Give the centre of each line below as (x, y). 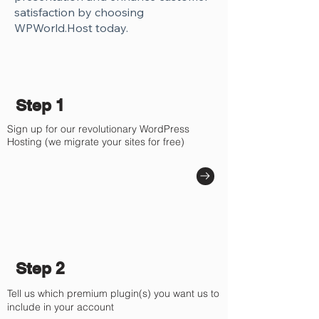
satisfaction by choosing (79, 12)
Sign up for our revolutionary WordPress (98, 129)
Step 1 (40, 105)
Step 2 (40, 268)
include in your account (61, 307)
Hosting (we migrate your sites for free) (96, 142)
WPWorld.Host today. (71, 28)
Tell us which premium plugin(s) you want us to (113, 293)
